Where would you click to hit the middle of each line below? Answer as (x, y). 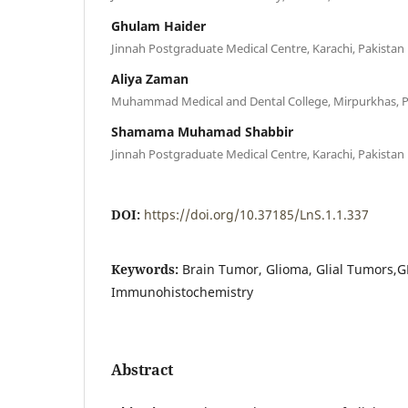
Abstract (142, 369)
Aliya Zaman (150, 78)
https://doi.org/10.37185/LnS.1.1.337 (256, 214)
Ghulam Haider (158, 25)
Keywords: (147, 269)
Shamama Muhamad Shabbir (202, 131)
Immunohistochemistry (182, 291)
